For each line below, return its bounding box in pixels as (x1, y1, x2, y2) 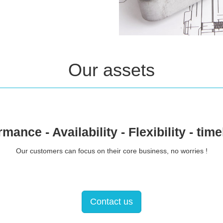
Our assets (68, 59, 155, 80)
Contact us (90, 196, 133, 207)
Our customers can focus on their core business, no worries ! (15, 146, 208, 155)
